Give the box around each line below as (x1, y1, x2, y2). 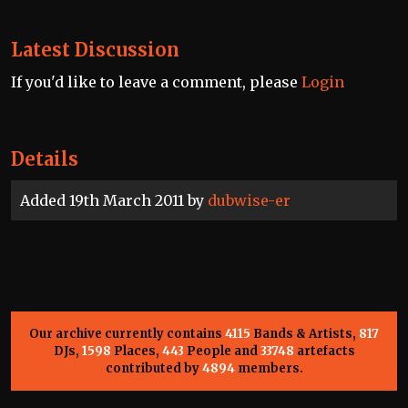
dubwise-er (208, 191, 291, 210)
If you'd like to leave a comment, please (11, 73, 301, 92)
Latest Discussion (11, 38, 179, 62)
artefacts (293, 343, 355, 360)
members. (234, 361, 303, 377)
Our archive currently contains (29, 326, 225, 342)
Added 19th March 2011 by (20, 191, 208, 210)
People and (183, 343, 260, 360)
